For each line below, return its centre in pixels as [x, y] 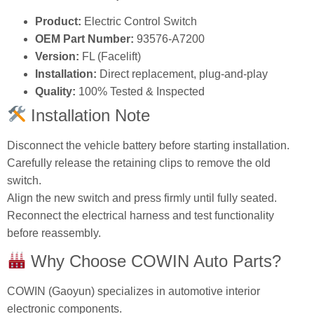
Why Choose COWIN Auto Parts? [154, 261]
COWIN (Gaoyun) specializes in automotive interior [134, 291]
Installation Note [88, 115]
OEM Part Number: [84, 39]
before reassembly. [54, 233]
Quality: [55, 91]
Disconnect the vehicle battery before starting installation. [148, 145]
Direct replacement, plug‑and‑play [182, 74]
